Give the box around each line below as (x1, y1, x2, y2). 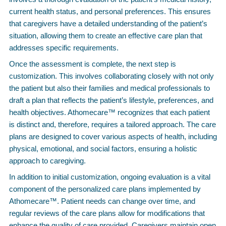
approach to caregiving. (9, 156, 86, 165)
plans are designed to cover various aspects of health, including (9, 132, 217, 141)
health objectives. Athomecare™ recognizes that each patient (9, 108, 210, 117)
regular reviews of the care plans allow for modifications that (9, 209, 205, 217)
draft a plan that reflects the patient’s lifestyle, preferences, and (9, 96, 213, 104)
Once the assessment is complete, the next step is (9, 60, 176, 68)
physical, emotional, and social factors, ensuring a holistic (9, 144, 197, 153)
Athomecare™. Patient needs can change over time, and (9, 197, 195, 205)
